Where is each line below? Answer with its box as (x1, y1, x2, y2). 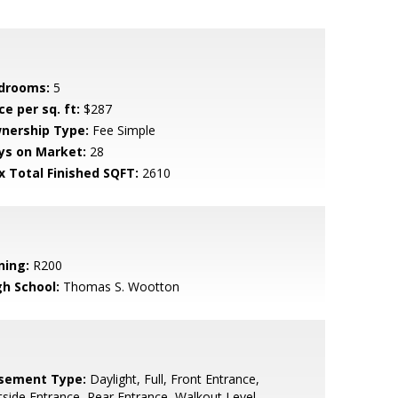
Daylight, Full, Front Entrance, (85, 370, 259, 387)
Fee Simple (88, 122, 155, 139)
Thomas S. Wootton (59, 278, 179, 295)
